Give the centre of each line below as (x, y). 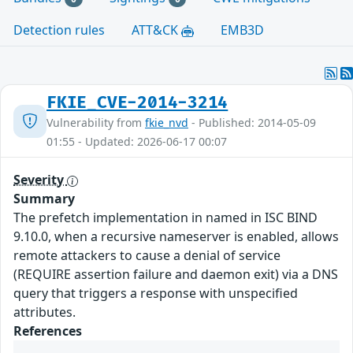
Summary (44, 199)
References (48, 331)
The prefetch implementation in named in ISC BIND (165, 218)
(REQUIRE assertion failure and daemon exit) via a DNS (176, 275)
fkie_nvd (167, 123)
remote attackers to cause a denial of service (147, 256)
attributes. (45, 312)
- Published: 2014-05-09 (252, 123)
